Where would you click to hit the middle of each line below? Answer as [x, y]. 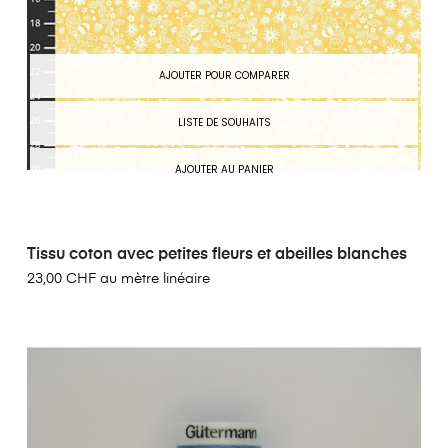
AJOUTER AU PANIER [224, 170]
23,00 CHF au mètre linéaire [118, 279]
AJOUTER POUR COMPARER [224, 76]
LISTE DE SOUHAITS [224, 123]
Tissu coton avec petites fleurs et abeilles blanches [217, 255]
